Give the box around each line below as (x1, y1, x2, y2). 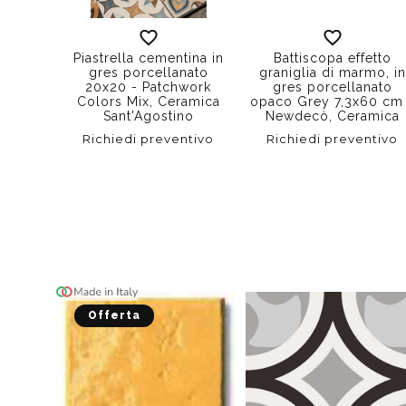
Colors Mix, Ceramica (76, 94, 220, 110)
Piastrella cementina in (72, 51, 224, 66)
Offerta (88, 309, 140, 323)
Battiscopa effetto (273, 51, 391, 66)
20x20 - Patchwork (85, 80, 212, 95)
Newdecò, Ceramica (265, 109, 400, 124)
